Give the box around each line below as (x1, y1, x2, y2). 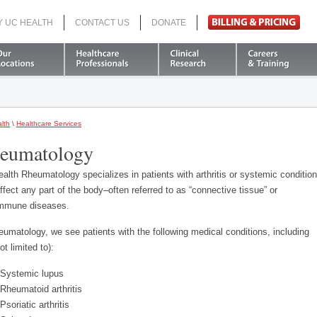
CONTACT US (75, 18, 129, 28)
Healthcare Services (16, 120, 81, 127)
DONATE (151, 18, 186, 28)
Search (119, 19, 149, 30)
